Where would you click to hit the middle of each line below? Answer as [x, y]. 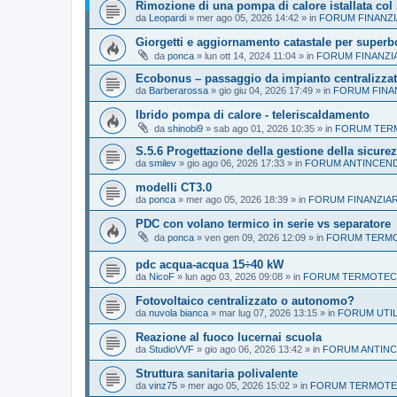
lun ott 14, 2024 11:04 [250, 55]
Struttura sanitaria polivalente [217, 374]
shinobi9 [185, 128]
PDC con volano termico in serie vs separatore [263, 223]
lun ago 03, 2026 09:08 [234, 277]
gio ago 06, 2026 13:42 [253, 350]
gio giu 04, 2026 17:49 [266, 90]
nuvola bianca [179, 313]
